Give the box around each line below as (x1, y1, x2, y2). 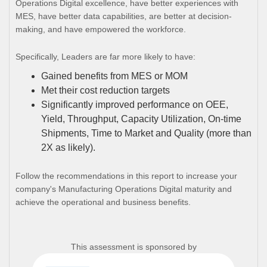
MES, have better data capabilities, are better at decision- (15, 11, 232, 21)
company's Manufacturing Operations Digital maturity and (15, 184, 232, 194)
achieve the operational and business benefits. (15, 197, 191, 207)
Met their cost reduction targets (41, 85, 170, 95)
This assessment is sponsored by (70, 242, 197, 252)
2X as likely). (41, 142, 95, 153)
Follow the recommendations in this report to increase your (15, 171, 237, 181)
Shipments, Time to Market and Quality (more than (41, 128, 252, 138)
